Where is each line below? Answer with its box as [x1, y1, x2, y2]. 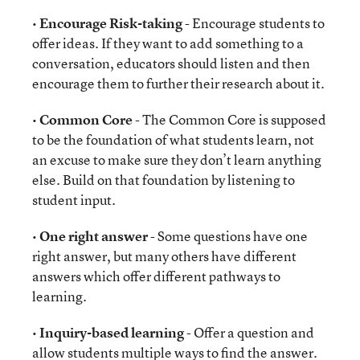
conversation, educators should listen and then [32, 54, 310, 72]
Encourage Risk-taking [39, 14, 182, 32]
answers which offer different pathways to [32, 267, 280, 285]
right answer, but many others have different [32, 247, 297, 265]
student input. [32, 190, 116, 209]
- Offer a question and [184, 323, 314, 342]
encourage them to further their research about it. [32, 74, 325, 92]
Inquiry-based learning [39, 323, 184, 342]
